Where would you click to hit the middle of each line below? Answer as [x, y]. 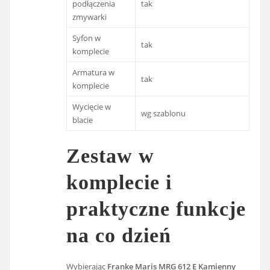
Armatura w [94, 73]
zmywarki [90, 17]
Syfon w [87, 38]
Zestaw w [111, 155]
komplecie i [119, 182]
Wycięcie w [92, 107]
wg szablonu [164, 114]
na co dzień [119, 235]
